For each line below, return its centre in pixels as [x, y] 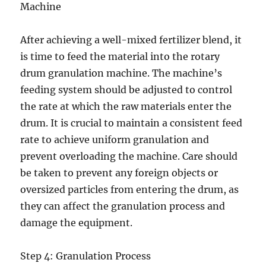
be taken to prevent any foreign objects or [119, 173]
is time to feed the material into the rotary [120, 56]
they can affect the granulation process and [123, 206]
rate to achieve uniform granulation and [115, 140]
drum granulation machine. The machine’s [121, 73]
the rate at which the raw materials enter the [126, 106]
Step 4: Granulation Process [86, 256]
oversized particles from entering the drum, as [130, 189]
